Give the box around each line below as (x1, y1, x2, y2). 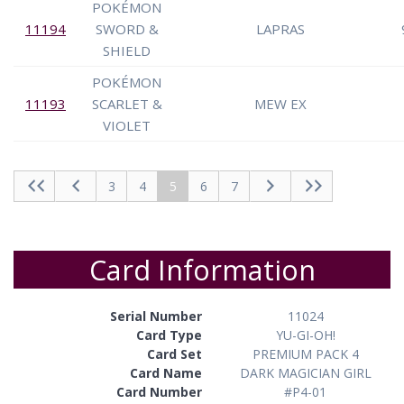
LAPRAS (256, 19, 305, 38)
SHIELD (103, 41, 151, 60)
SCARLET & (91, 94, 162, 113)
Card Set (147, 344, 202, 363)
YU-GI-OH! (275, 326, 335, 344)
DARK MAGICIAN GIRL (239, 363, 372, 381)
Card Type (136, 326, 202, 344)
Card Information (88, 250, 316, 289)
